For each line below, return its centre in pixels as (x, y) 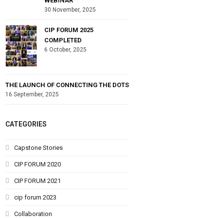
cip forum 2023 (36, 197)
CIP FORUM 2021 (38, 181)
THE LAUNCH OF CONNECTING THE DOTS (67, 85)
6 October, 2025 (66, 49)
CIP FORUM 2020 (38, 164)
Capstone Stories (39, 147)
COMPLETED (63, 40)
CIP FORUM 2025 (69, 30)
